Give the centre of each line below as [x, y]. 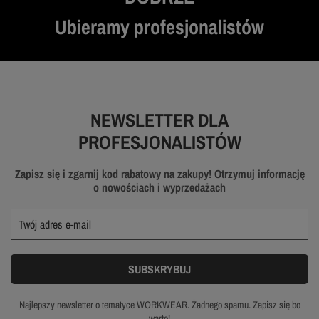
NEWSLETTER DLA [159, 120]
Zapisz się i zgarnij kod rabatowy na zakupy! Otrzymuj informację [159, 174]
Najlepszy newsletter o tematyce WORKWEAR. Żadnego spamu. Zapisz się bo [159, 305]
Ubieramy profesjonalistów [159, 27]
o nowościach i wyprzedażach [159, 188]
